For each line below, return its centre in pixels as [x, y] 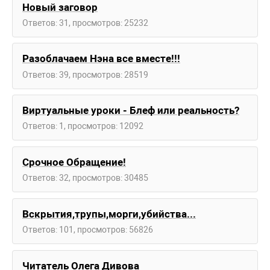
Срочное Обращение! [74, 162]
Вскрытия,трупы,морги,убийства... [109, 214]
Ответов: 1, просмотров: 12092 [83, 126]
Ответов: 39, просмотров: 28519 [85, 74]
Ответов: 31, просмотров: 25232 [85, 23]
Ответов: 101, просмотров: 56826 [88, 229]
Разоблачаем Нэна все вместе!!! [101, 59]
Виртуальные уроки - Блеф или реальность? [131, 111]
